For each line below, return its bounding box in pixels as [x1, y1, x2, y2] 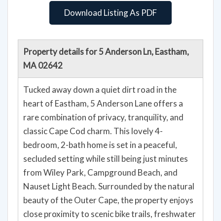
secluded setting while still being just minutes [23, 153, 188, 164]
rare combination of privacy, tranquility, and [23, 111, 184, 122]
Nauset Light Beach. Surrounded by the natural [23, 181, 194, 191]
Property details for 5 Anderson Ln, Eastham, [23, 46, 189, 57]
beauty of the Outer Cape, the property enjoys [23, 194, 193, 205]
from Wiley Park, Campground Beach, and [23, 167, 178, 178]
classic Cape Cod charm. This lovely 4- [23, 125, 163, 136]
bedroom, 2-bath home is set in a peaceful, [23, 139, 177, 150]
